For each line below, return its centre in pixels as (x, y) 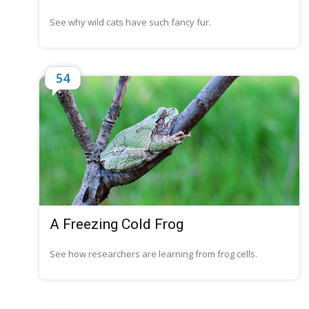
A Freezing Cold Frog (117, 225)
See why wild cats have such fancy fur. (130, 22)
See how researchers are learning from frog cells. (153, 254)
